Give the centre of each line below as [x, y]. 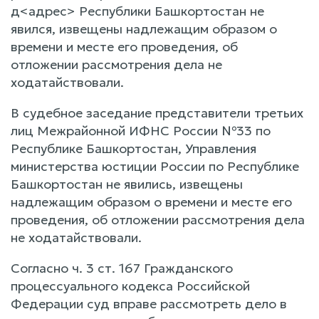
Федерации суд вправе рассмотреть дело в [149, 303]
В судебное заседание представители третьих [157, 113]
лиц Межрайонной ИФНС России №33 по [141, 130]
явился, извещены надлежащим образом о [144, 28]
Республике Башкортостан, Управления [134, 148]
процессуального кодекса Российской [130, 286]
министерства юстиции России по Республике [155, 166]
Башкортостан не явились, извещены [127, 184]
